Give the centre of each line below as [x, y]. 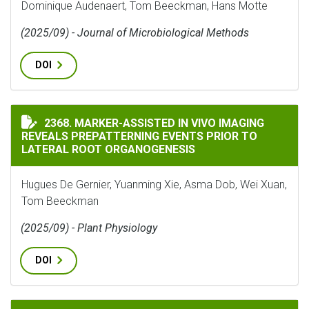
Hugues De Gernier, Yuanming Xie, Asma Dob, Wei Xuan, [154, 185]
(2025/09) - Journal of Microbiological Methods [135, 33]
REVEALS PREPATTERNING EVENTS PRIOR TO [139, 136]
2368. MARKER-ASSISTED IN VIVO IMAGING [154, 123]
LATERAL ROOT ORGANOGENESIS [108, 149]
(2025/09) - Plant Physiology [89, 228]
